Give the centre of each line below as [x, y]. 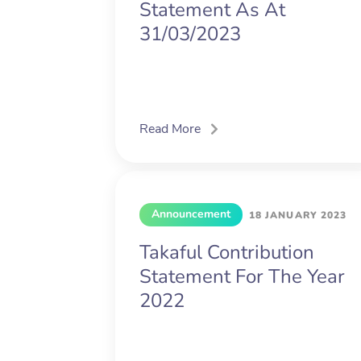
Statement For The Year [242, 277]
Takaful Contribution [227, 253]
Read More [170, 129]
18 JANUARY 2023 [298, 216]
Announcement [191, 214]
